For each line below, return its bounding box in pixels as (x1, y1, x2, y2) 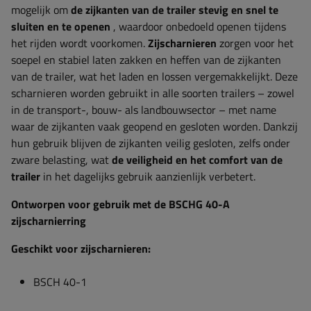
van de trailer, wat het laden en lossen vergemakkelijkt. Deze (11, 68, 298, 85)
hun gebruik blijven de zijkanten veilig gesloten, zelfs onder (11, 135, 290, 151)
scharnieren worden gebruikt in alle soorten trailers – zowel (11, 85, 294, 101)
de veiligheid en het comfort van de (112, 151, 283, 168)
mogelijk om (11, 1, 71, 18)
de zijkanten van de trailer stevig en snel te (71, 1, 278, 18)
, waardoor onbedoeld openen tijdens (110, 18, 286, 35)
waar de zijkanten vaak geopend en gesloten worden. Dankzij (11, 118, 298, 135)
